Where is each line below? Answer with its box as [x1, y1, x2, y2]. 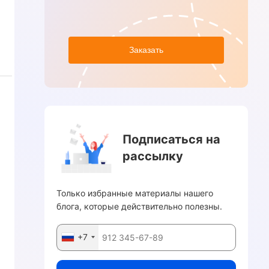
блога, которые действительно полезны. [56, 201, 223, 211]
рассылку [122, 148, 184, 163]
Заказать [129, 45, 164, 55]
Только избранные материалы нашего [56, 187, 214, 198]
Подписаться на [122, 131, 221, 147]
